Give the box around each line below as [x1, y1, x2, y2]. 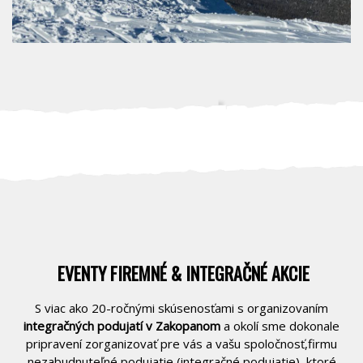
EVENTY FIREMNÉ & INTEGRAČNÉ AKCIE [58, 259, 310, 286]
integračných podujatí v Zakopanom [23, 317, 220, 334]
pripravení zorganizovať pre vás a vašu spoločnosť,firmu [26, 335, 337, 352]
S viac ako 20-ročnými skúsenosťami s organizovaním [35, 299, 328, 316]
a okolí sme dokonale [220, 317, 340, 334]
